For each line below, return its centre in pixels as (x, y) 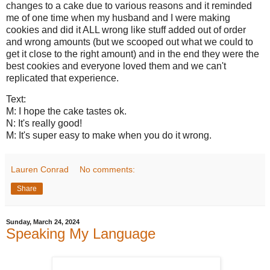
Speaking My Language (81, 234)
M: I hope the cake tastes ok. (66, 111)
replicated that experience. (62, 78)
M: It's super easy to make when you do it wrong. (110, 136)
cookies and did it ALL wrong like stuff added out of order (126, 30)
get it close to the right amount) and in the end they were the (133, 54)
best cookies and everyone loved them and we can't (116, 66)
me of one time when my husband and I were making (118, 17)
